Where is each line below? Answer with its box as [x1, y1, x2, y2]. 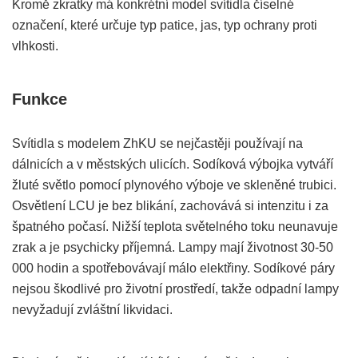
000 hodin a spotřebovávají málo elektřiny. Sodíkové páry [12, 261, 335, 275]
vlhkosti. [12, 38, 58, 53]
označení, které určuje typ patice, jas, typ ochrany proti [12, 18, 317, 32]
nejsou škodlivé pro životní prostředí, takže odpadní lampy [12, 281, 339, 296]
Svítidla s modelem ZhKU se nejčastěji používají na [12, 136, 303, 150]
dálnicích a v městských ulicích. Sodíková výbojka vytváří [12, 157, 333, 171]
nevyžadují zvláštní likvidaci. [12, 302, 173, 316]
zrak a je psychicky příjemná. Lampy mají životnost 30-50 [12, 240, 333, 254]
